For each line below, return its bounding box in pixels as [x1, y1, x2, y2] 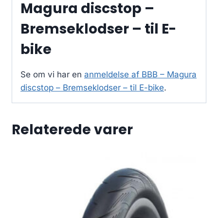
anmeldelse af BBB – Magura [84, 70, 197, 80]
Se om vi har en [20, 70, 84, 80]
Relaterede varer [12, 120, 133, 140]
